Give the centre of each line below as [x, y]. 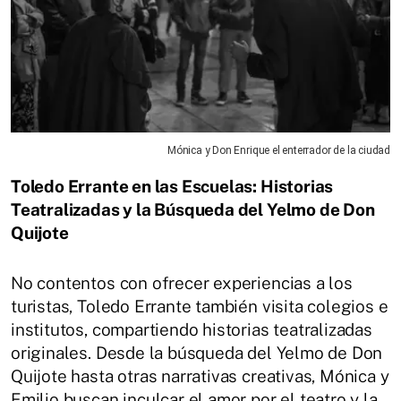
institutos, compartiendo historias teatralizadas [192, 329]
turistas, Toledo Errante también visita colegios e [200, 306]
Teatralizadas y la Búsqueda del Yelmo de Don [193, 209]
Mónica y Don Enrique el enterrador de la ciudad [278, 150]
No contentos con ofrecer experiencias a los [182, 282]
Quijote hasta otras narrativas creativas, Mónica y [200, 375]
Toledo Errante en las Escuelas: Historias [172, 186]
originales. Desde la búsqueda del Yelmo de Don [197, 352]
